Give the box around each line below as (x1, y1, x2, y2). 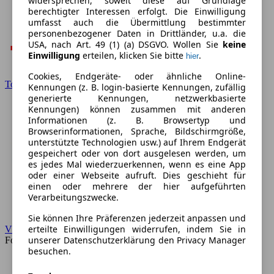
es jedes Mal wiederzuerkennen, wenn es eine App (28, 158, 246, 171)
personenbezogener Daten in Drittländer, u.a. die (28, 28, 246, 40)
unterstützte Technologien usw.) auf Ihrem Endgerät (28, 136, 246, 149)
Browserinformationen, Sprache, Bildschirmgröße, (28, 125, 246, 138)
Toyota (5, 79, 32, 89)
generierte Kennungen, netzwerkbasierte (28, 92, 246, 105)
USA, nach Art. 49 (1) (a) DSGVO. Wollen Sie (28, 39, 223, 51)
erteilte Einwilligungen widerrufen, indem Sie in (28, 223, 246, 235)
